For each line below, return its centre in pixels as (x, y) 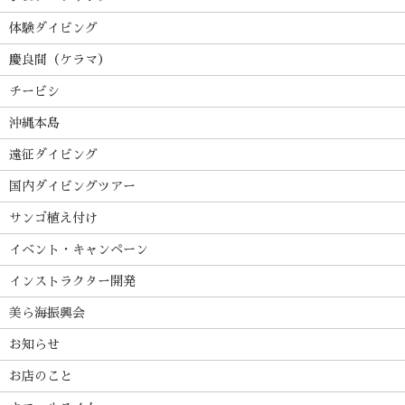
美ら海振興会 (47, 313)
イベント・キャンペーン (79, 250)
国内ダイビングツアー (72, 186)
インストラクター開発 (72, 281)
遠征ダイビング (53, 155)
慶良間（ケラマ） (60, 60)
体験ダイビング (53, 28)
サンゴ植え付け (53, 218)
